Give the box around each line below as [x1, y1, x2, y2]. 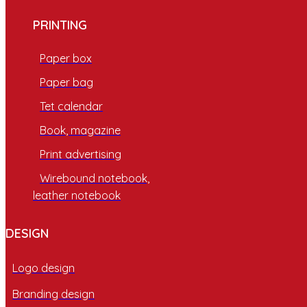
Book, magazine [40, 123, 121, 137]
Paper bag [40, 75, 93, 89]
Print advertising [40, 147, 121, 161]
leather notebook [33, 188, 121, 202]
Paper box [40, 51, 92, 65]
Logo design [12, 260, 75, 275]
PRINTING [33, 16, 87, 33]
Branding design [12, 286, 95, 301]
